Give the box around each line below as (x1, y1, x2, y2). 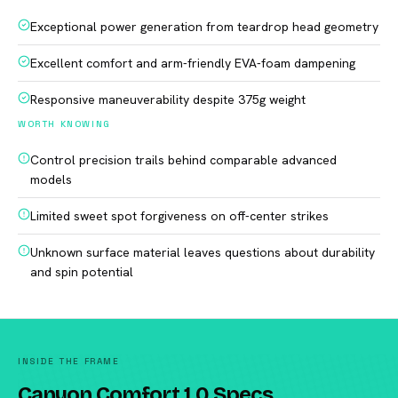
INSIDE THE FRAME (18, 355, 120, 367)
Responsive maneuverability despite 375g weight (30, 92, 306, 107)
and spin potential (30, 264, 133, 280)
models (30, 171, 72, 187)
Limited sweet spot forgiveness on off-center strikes (30, 208, 329, 224)
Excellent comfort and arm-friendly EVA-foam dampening (30, 55, 355, 71)
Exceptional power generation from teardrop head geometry (30, 19, 378, 35)
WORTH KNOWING (18, 118, 111, 130)
